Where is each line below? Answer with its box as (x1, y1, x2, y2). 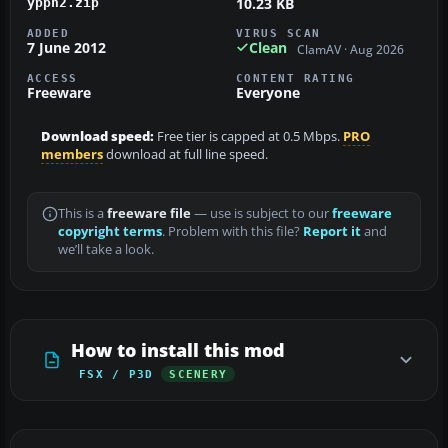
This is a (58, 205, 107, 223)
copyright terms (58, 223, 162, 241)
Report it (303, 223, 361, 241)
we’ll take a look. (58, 241, 154, 259)
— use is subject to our (191, 205, 332, 223)
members (41, 146, 103, 164)
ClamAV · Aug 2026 (297, 42, 404, 58)
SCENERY (169, 368, 228, 381)
